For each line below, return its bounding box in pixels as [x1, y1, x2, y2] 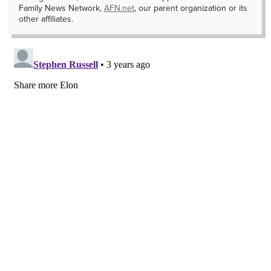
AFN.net [104, 2, 134, 13]
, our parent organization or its [134, 2, 247, 13]
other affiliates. [19, 13, 73, 24]
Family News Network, [19, 2, 104, 13]
